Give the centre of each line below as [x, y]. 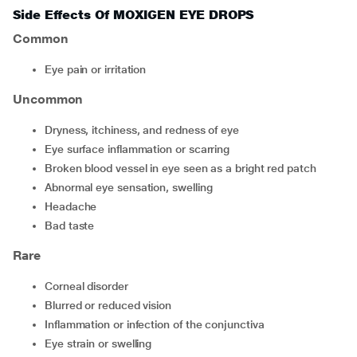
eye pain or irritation [99, 69]
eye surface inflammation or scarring [141, 149]
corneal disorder [90, 286]
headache [75, 206]
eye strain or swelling [102, 343]
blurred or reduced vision [112, 305]
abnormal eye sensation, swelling [132, 187]
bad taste [73, 226]
